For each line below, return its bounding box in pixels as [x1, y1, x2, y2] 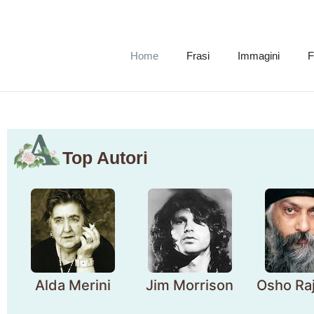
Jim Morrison [146, 277, 234, 294]
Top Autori [62, 148, 148, 168]
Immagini [237, 50, 280, 62]
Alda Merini [34, 277, 111, 294]
